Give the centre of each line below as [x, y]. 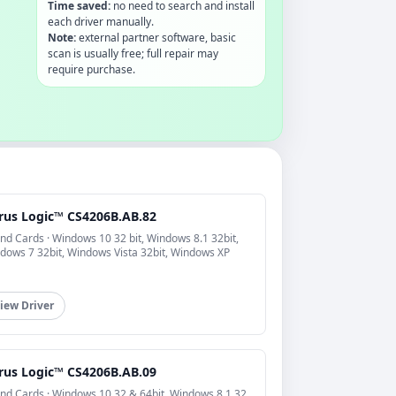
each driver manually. [100, 21]
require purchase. [91, 69]
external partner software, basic [156, 37]
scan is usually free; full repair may [133, 53]
